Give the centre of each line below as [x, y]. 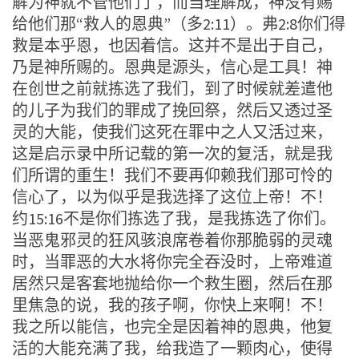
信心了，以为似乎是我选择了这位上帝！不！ [172, 196]
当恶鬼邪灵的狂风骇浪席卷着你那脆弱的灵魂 [172, 240]
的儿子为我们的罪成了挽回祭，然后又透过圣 [172, 110]
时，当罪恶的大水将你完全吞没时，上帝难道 [172, 261]
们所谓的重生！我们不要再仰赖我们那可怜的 [172, 175]
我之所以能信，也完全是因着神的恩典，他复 [172, 326]
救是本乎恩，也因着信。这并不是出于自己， [172, 45]
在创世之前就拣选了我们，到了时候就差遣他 [172, 88]
